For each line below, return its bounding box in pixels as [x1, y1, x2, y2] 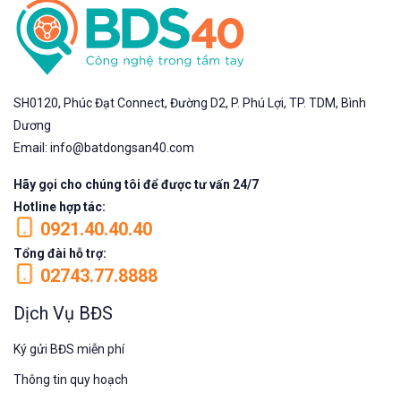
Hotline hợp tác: [13, 199, 106, 214]
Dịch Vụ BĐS [13, 302, 113, 324]
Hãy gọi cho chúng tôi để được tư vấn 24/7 [13, 176, 259, 192]
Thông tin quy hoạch [13, 371, 128, 387]
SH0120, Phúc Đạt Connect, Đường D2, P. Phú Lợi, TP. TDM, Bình [13, 95, 366, 110]
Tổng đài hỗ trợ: [13, 245, 107, 260]
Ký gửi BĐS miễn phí [13, 341, 124, 356]
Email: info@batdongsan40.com [13, 140, 194, 155]
